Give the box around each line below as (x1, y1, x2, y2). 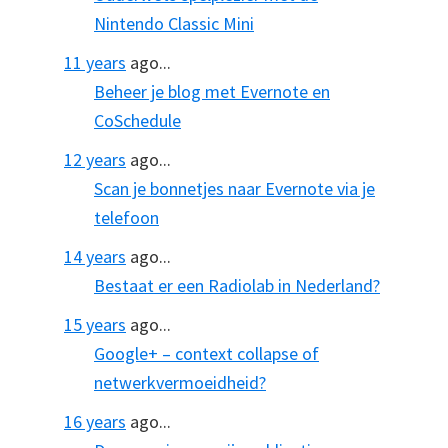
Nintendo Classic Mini (94, 12, 254, 35)
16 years (64, 410, 126, 433)
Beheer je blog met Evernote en (94, 80, 330, 103)
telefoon (94, 206, 159, 229)
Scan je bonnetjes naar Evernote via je (94, 177, 375, 200)
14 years (64, 245, 126, 268)
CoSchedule (94, 109, 181, 132)
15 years (64, 313, 126, 336)
